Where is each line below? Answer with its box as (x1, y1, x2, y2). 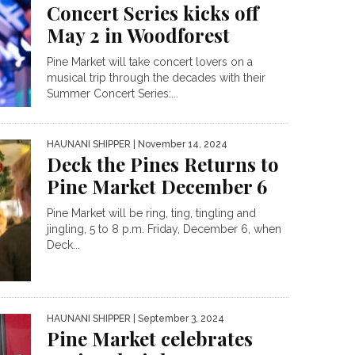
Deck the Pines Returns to (47, 151, 279, 177)
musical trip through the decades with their (47, 71, 265, 84)
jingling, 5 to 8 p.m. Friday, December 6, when (47, 223, 281, 236)
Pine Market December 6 (47, 174, 267, 200)
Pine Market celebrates (47, 325, 253, 351)
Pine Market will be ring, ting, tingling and (47, 207, 256, 220)
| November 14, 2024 (131, 139, 227, 151)
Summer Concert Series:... (47, 86, 178, 100)
